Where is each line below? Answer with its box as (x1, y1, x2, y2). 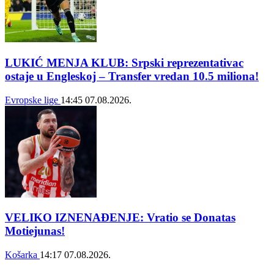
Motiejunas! (5, 224, 65, 238)
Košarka (5, 250, 40, 261)
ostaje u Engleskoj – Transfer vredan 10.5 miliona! (5, 69, 259, 83)
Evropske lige (5, 94, 61, 105)
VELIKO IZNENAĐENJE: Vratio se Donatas (5, 211, 235, 224)
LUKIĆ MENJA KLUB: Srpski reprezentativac (5, 56, 243, 69)
